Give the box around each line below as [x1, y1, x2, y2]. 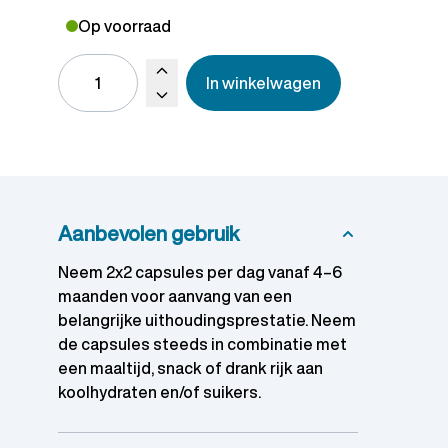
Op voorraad [78, 13, 171, 38]
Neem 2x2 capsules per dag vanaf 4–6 [58, 259, 342, 284]
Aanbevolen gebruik [58, 218, 239, 248]
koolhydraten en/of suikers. [58, 379, 261, 404]
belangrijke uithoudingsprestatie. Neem [58, 307, 356, 332]
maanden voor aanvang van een [58, 283, 292, 308]
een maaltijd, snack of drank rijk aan [58, 355, 323, 380]
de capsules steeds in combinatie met [58, 331, 347, 356]
